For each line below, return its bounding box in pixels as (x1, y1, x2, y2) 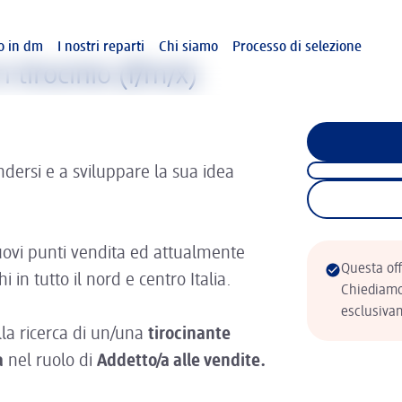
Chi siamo (159, 40, 218, 55)
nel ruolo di (4, 353, 97, 371)
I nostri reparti (57, 40, 144, 55)
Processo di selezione (232, 40, 362, 55)
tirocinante (148, 326, 231, 344)
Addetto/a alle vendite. (97, 353, 266, 371)
